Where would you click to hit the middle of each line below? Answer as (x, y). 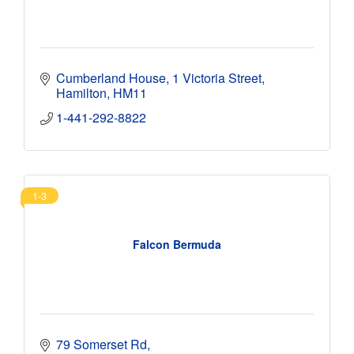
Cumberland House (111, 77)
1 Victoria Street (217, 77)
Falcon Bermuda (177, 245)
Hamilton (81, 92)
